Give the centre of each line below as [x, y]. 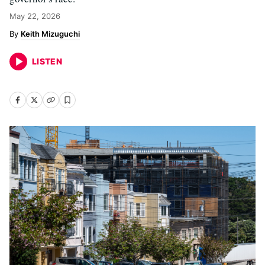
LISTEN [47, 61]
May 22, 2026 [35, 16]
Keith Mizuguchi [50, 34]
